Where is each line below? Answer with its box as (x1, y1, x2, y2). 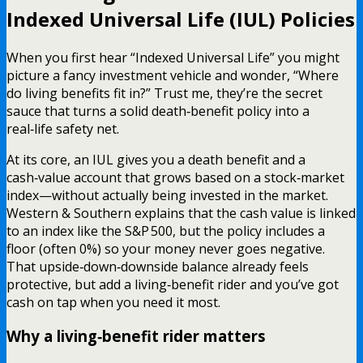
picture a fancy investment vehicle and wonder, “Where (6, 66, 339, 84)
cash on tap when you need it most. (6, 293, 220, 311)
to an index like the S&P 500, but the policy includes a (6, 221, 325, 240)
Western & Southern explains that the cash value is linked (6, 203, 356, 222)
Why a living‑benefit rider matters (6, 326, 266, 347)
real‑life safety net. (6, 119, 119, 138)
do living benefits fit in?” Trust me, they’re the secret (6, 83, 322, 102)
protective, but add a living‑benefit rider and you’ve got (6, 275, 339, 293)
